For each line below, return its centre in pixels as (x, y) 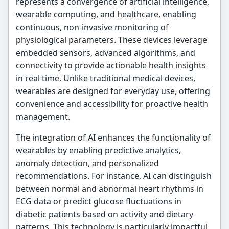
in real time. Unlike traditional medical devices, (106, 78)
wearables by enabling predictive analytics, (99, 150)
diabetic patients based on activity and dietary (105, 214)
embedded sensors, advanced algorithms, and (106, 52)
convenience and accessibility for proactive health (112, 104)
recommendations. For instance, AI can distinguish (114, 176)
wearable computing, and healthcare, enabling (106, 14)
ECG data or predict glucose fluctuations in (99, 201)
